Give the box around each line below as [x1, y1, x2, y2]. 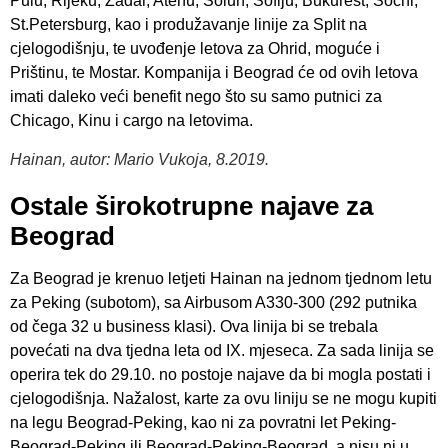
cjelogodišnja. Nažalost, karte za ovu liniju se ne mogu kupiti [10, 389, 437, 407]
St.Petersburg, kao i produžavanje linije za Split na [10, 15, 367, 33]
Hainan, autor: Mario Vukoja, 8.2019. [10, 150, 269, 168]
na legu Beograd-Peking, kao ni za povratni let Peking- [10, 413, 396, 431]
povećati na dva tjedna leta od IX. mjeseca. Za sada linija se [10, 341, 434, 359]
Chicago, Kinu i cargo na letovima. [10, 111, 253, 129]
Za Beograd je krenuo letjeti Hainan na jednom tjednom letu [10, 269, 432, 287]
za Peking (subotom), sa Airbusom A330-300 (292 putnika [10, 293, 417, 311]
